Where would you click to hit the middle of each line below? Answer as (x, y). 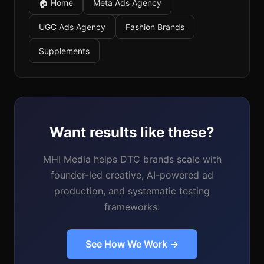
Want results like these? (132, 133)
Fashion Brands (155, 27)
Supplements (64, 51)
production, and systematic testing (132, 191)
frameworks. (132, 207)
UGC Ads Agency (72, 27)
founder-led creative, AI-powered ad (132, 175)
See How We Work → (132, 244)
